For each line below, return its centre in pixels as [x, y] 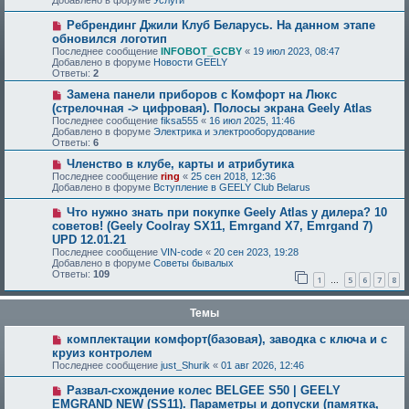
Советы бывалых [194, 263]
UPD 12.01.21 [89, 240]
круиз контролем [102, 352]
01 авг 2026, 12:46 [262, 365]
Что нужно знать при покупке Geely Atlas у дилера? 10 [226, 212]
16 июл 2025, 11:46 [252, 121]
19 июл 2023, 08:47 [296, 51]
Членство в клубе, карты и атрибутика [180, 164]
